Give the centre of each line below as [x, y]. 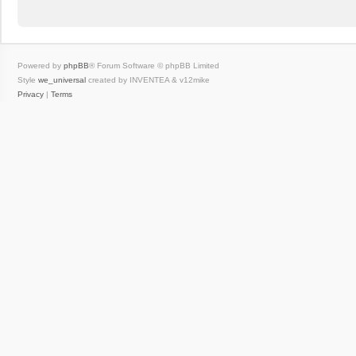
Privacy [31, 94]
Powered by [41, 66]
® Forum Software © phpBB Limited [154, 66]
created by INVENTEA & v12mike [148, 80]
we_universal [62, 80]
